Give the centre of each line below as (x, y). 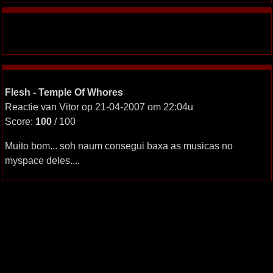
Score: (20, 121)
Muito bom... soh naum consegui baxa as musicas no (119, 146)
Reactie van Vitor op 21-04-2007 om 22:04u (99, 107)
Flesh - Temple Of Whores (64, 92)
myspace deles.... (42, 160)
